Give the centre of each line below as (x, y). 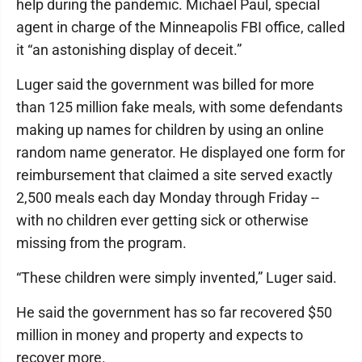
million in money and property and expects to (160, 335)
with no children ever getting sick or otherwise (162, 220)
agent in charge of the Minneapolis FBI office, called (181, 27)
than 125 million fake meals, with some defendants (179, 107)
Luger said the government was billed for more (165, 84)
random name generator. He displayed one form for (181, 152)
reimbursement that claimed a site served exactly (175, 175)
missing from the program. (101, 243)
